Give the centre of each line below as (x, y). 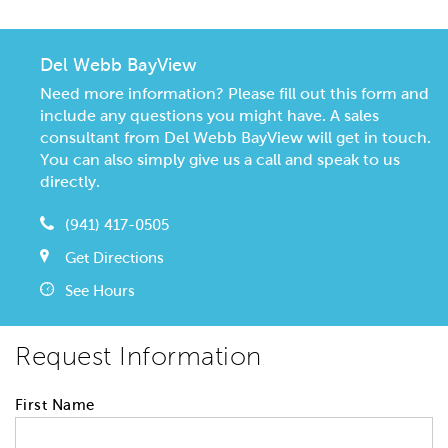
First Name (55, 405)
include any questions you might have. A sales (209, 116)
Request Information (138, 357)
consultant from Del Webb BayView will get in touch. (235, 138)
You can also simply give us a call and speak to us (220, 160)
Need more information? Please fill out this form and (234, 94)
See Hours (100, 291)
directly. (70, 182)
